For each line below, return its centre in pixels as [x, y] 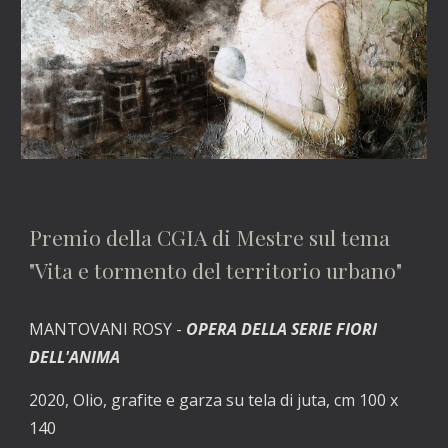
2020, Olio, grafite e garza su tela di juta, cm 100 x [214, 400]
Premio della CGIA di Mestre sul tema [210, 237]
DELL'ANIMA [75, 357]
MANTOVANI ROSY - [108, 329]
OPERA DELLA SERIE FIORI [282, 329]
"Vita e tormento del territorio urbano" [216, 270]
